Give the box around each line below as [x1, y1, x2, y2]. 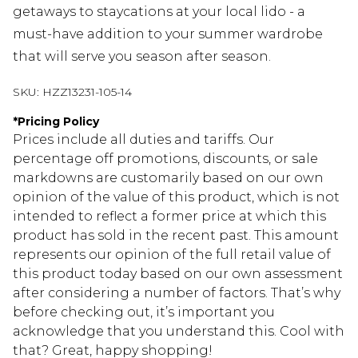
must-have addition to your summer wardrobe [13, 26, 323, 42]
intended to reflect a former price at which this [13, 209, 326, 225]
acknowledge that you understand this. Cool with [13, 324, 344, 340]
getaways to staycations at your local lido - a [13, 4, 305, 20]
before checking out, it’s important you [13, 304, 275, 320]
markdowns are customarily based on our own [13, 170, 324, 186]
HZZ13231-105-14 [42, 85, 132, 100]
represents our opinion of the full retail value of [13, 247, 331, 263]
